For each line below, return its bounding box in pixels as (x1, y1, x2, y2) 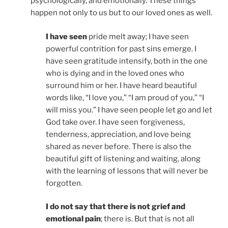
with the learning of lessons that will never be (46, 166, 208, 176)
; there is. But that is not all (101, 214, 194, 224)
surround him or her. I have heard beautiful (46, 80, 197, 90)
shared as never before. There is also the (46, 141, 191, 151)
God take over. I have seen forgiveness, (46, 117, 185, 127)
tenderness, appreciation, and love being (46, 129, 191, 139)
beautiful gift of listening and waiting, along (46, 154, 201, 163)
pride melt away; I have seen (87, 32, 189, 41)
